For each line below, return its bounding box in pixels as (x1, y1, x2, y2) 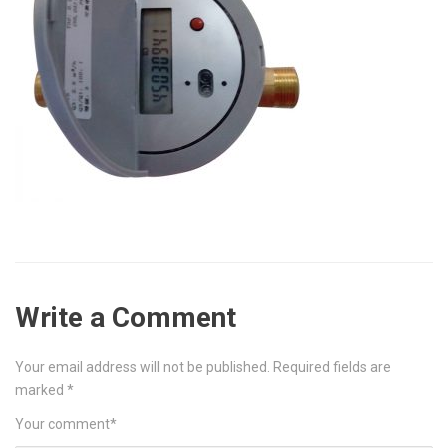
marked (15, 381, 67, 398)
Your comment (15, 416, 110, 433)
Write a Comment (15, 300, 236, 334)
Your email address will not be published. (15, 358, 270, 375)
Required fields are (273, 358, 391, 375)
